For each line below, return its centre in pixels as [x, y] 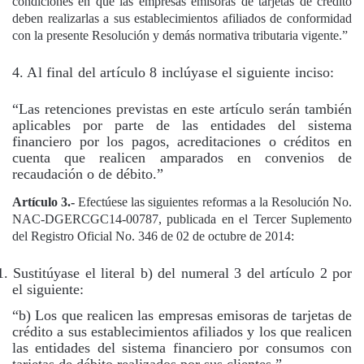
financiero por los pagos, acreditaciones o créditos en [182, 142]
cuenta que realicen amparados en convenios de [182, 158]
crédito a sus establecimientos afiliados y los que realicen [182, 331]
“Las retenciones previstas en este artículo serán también [182, 109]
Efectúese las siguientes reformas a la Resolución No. [215, 201]
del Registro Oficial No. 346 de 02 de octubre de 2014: [153, 236]
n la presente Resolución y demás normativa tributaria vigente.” [186, 36]
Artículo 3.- [45, 201]
